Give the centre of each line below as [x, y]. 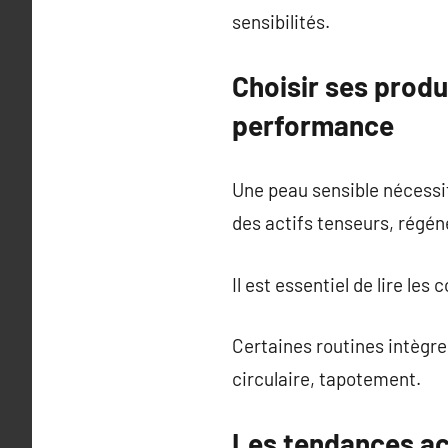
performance [313, 124]
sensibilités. [281, 21]
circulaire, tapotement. [326, 378]
